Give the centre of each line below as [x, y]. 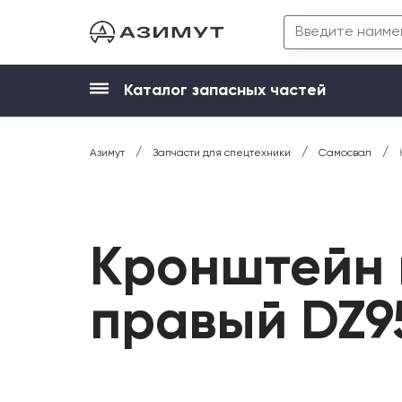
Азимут [107, 153]
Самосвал [345, 153]
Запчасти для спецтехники [222, 153]
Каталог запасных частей [225, 91]
